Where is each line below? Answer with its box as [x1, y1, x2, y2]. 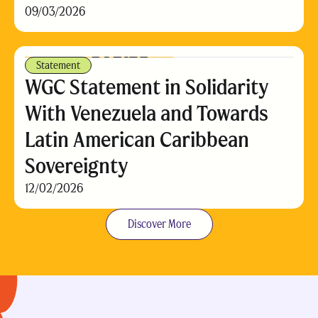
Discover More [127, 217, 191, 231]
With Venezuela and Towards [25, 100, 268, 126]
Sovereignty [25, 153, 128, 179]
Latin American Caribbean [25, 126, 249, 153]
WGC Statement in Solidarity [25, 74, 269, 100]
